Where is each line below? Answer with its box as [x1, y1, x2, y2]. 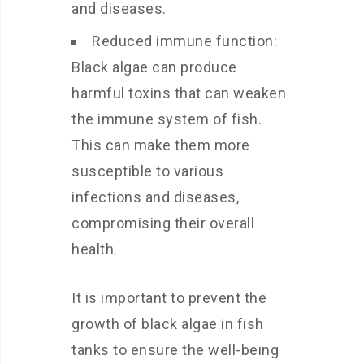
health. [71, 240, 118, 258]
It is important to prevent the [71, 289, 266, 306]
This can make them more [71, 136, 250, 154]
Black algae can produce [71, 58, 237, 76]
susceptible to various [71, 162, 223, 180]
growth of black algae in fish [71, 315, 264, 332]
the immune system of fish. [71, 110, 262, 128]
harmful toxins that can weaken [71, 84, 286, 102]
